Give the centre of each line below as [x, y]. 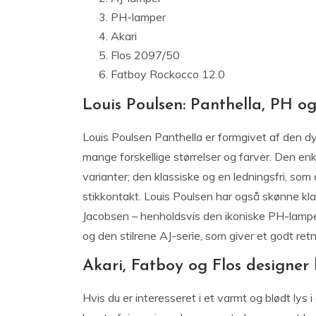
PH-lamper [138, 17]
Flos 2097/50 [145, 55]
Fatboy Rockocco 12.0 [168, 74]
